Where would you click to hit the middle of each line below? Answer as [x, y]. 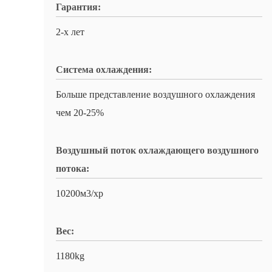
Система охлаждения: [104, 70]
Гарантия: [78, 7]
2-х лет [70, 32]
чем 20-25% [80, 113]
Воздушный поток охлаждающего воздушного [157, 150]
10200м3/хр [80, 193]
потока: [73, 168]
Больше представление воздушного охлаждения [155, 94]
